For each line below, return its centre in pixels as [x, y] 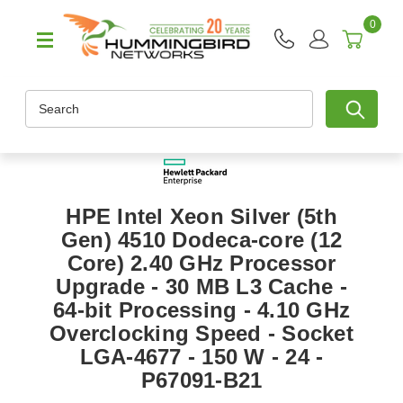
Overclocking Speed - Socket [201, 334]
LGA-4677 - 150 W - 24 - [201, 357]
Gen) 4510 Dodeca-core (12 [201, 240]
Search [45, 99]
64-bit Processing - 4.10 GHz [201, 310]
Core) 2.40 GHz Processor [201, 264]
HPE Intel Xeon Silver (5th [201, 217]
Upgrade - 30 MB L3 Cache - [201, 287]
